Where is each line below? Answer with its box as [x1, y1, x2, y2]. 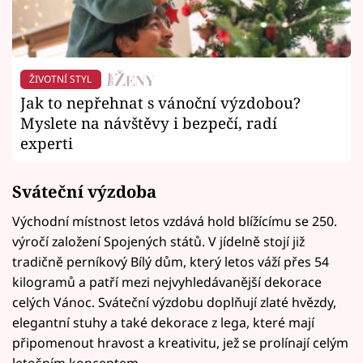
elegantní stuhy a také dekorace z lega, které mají [12, 313, 314, 331]
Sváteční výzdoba [12, 179, 156, 203]
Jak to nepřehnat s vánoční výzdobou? [20, 92, 301, 113]
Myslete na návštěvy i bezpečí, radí [20, 112, 277, 133]
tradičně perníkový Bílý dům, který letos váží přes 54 [12, 252, 329, 271]
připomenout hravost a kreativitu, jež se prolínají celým [12, 333, 348, 352]
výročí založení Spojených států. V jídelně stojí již [12, 232, 305, 250]
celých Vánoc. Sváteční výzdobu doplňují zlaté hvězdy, [12, 293, 336, 311]
